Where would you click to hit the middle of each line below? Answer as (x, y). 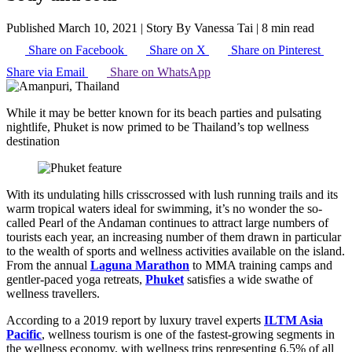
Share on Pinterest (276, 49)
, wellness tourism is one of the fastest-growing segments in (188, 334)
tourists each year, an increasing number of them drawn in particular (174, 236)
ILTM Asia (293, 320)
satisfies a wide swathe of (248, 279)
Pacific (24, 334)
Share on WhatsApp (160, 71)
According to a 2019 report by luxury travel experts (135, 320)
